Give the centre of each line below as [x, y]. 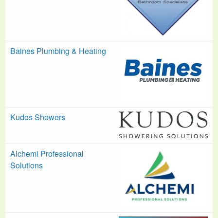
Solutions [27, 165]
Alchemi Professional [47, 153]
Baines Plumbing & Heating [58, 51]
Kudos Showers [38, 117]
